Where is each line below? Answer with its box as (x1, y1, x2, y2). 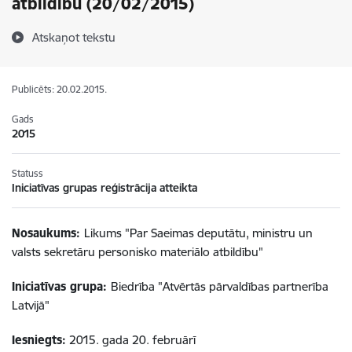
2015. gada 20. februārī (66, 332, 196, 347)
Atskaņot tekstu (32, 30, 115, 45)
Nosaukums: (12, 225, 84, 240)
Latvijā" (12, 298, 49, 313)
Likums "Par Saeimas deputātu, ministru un (84, 225, 313, 240)
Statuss (12, 167, 43, 179)
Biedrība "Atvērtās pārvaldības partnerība (111, 279, 328, 294)
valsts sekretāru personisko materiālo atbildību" (12, 244, 263, 259)
